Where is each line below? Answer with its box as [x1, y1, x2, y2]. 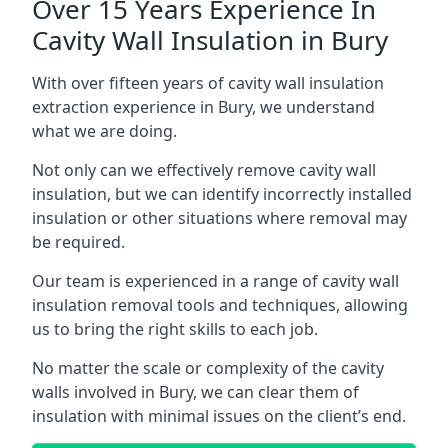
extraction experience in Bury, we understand [32, 96, 375, 118]
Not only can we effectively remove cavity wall [32, 159, 376, 181]
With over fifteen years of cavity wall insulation [32, 72, 384, 94]
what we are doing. [32, 120, 177, 142]
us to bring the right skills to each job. [32, 318, 318, 340]
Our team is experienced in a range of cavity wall [32, 270, 399, 292]
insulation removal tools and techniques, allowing [32, 294, 408, 316]
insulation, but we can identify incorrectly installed [32, 183, 412, 205]
